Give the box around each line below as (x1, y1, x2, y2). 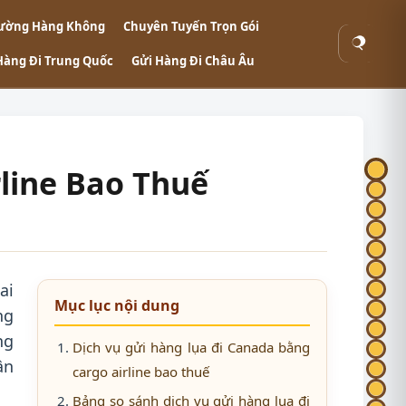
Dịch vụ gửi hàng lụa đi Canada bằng (72, 338, 310, 356)
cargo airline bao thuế (72, 362, 209, 381)
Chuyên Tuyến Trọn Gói (123, 18, 259, 34)
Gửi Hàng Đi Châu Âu (131, 53, 255, 69)
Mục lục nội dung (54, 295, 179, 315)
